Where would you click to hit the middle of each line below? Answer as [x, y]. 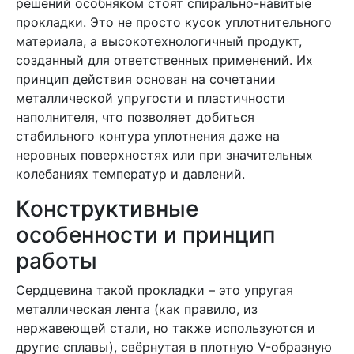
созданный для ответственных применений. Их [164, 60]
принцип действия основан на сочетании [146, 79]
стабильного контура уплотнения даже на [148, 136]
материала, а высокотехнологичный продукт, [159, 41]
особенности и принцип [145, 235]
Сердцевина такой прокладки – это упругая [154, 290]
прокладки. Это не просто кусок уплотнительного [174, 22]
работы [56, 261]
